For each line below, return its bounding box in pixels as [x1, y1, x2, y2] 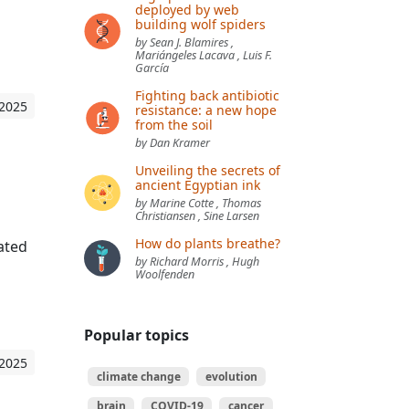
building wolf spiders [135, 15, 266, 33]
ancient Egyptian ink [135, 175, 260, 194]
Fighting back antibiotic [135, 86, 279, 104]
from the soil [135, 115, 213, 133]
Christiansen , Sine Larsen [135, 207, 259, 224]
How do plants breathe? [135, 234, 280, 252]
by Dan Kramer [135, 134, 210, 151]
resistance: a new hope [135, 100, 277, 119]
